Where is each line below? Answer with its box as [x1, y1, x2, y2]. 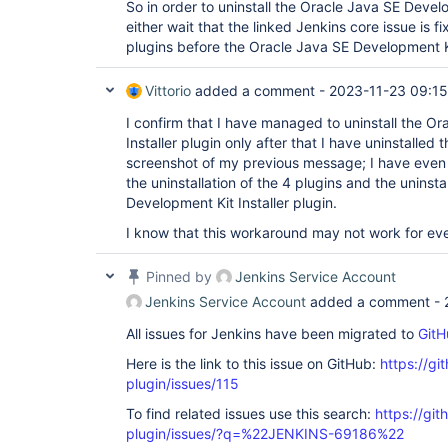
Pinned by [142, 268, 216, 285]
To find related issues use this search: [126, 405, 375, 422]
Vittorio [145, 82, 191, 99]
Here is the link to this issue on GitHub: [126, 355, 380, 372]
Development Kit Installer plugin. [126, 194, 337, 211]
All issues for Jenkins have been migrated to [126, 325, 418, 342]
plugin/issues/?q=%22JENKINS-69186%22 [126, 425, 404, 442]
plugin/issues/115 [126, 375, 239, 392]
